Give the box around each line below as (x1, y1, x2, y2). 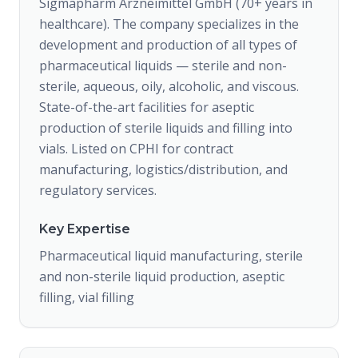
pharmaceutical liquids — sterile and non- (39, 57, 287, 74)
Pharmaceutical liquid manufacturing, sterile (39, 247, 303, 265)
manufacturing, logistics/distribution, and (39, 161, 288, 178)
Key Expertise (39, 221, 130, 237)
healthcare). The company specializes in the (39, 15, 299, 33)
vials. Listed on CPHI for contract (39, 140, 233, 157)
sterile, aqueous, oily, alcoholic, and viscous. (39, 78, 299, 95)
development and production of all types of (39, 36, 297, 54)
